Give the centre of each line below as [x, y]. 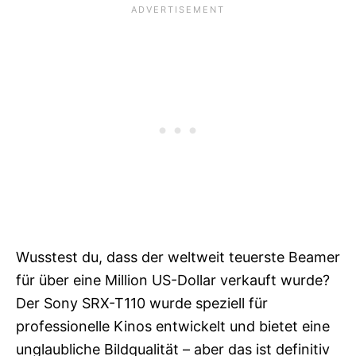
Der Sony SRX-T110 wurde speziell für [142, 303]
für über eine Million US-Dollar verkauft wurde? [173, 280]
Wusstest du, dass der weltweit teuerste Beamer [178, 257]
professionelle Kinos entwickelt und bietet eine [173, 326]
